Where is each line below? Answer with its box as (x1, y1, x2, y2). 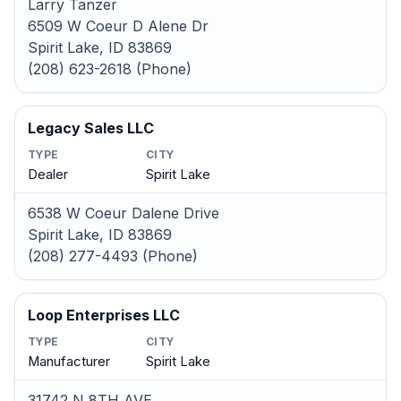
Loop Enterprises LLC (28, 306, 180, 324)
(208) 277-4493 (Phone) (28, 247, 198, 265)
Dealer (28, 166, 68, 183)
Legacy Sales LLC (28, 119, 154, 137)
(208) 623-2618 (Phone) (28, 60, 192, 78)
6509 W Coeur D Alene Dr (28, 17, 209, 35)
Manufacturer (28, 354, 110, 370)
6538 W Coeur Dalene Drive (28, 204, 219, 222)
